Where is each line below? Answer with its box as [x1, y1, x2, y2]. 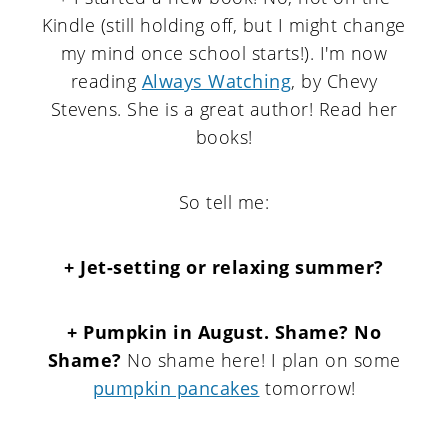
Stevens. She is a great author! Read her [50, 97, 398, 121]
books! [195, 125, 253, 149]
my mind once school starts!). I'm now [60, 41, 388, 65]
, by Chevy [291, 69, 378, 93]
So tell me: [178, 190, 270, 214]
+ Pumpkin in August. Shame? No [67, 320, 381, 344]
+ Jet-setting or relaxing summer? [64, 255, 384, 279]
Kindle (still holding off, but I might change [42, 13, 406, 37]
